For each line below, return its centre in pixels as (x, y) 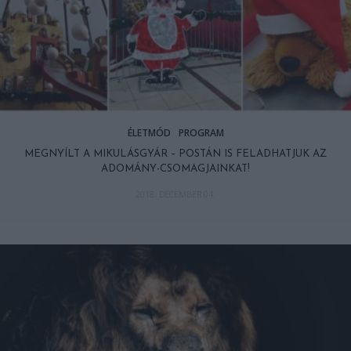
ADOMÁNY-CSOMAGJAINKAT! (175, 168)
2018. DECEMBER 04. (175, 194)
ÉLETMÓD (149, 132)
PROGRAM (201, 132)
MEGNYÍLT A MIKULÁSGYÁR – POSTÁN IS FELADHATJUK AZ (175, 154)
